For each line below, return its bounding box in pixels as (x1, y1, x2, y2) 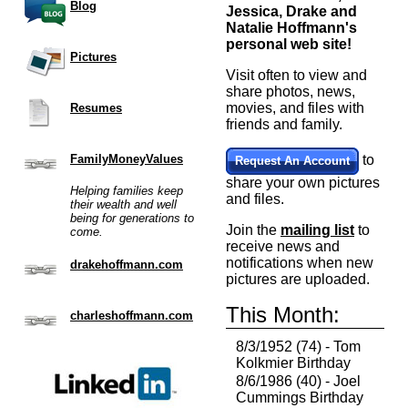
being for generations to (70, 211, 194, 225)
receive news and (226, 239, 340, 254)
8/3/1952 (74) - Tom (236, 339, 361, 354)
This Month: (226, 302, 340, 327)
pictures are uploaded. (226, 271, 370, 287)
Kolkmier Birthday (236, 355, 351, 371)
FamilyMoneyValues (70, 152, 183, 166)
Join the (226, 222, 280, 238)
